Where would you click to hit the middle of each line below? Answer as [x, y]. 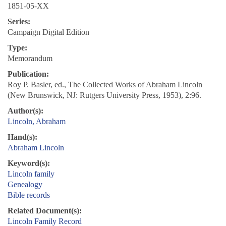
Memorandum [30, 59]
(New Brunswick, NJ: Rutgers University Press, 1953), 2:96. [104, 95]
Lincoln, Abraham [37, 122]
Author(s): [25, 111]
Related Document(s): [45, 211]
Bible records [29, 195]
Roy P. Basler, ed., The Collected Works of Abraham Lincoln [105, 85]
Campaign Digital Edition [48, 32]
